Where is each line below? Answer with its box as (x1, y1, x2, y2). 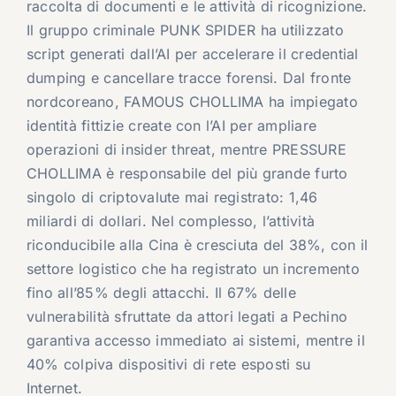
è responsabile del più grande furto (101, 164, 348, 183)
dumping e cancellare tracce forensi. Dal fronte (26, 69, 352, 88)
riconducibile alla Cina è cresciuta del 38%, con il (26, 236, 369, 255)
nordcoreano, (26, 93, 125, 111)
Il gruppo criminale (26, 21, 160, 40)
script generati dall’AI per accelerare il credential (26, 45, 359, 64)
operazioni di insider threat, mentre (26, 141, 272, 159)
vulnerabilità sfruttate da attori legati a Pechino (26, 308, 347, 326)
